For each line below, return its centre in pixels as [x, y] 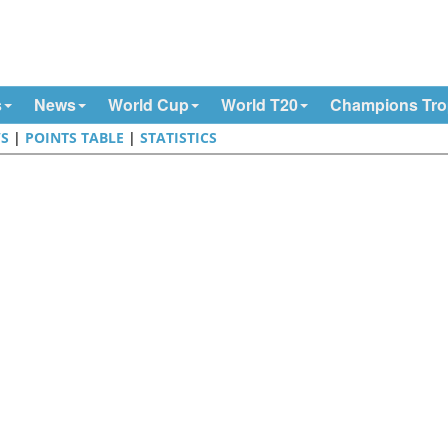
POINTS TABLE [75, 137]
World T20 [259, 104]
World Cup [148, 104]
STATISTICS [179, 137]
